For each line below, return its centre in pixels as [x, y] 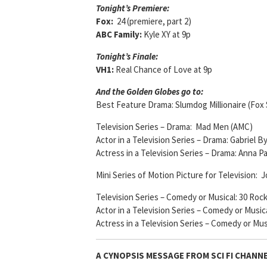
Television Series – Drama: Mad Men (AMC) [174, 127]
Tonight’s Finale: [127, 57]
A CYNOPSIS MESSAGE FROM [153, 256]
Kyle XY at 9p [166, 35]
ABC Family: [119, 35]
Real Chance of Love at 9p [163, 70]
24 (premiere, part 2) [154, 21]
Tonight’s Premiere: [133, 8]
